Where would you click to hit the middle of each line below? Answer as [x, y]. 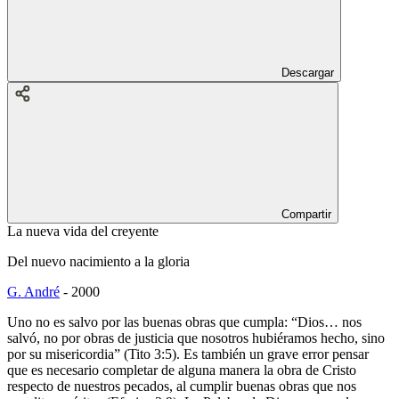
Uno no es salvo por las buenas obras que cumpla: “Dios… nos [184, 322]
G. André [33, 291]
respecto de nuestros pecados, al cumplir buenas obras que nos [182, 386]
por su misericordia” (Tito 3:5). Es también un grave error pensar [188, 354]
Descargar [308, 72]
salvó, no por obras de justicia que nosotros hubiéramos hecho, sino [196, 338]
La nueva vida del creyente [83, 231]
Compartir [306, 214]
